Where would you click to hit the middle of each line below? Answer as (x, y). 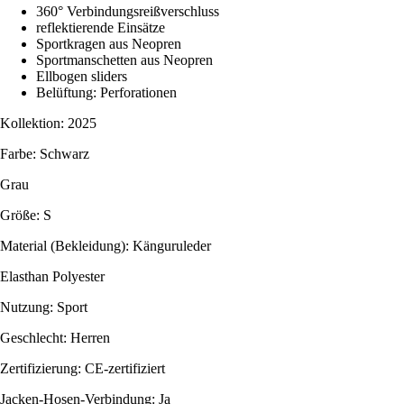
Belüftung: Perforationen (106, 92)
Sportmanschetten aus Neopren (124, 60)
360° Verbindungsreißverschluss (128, 11)
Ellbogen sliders (82, 76)
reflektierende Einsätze (101, 27)
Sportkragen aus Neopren (109, 43)
